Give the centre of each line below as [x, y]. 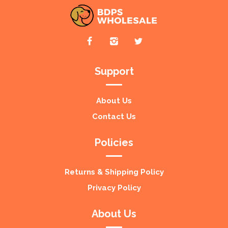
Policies [114, 142]
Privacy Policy [114, 188]
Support [114, 71]
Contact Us [114, 116]
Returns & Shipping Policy [114, 172]
